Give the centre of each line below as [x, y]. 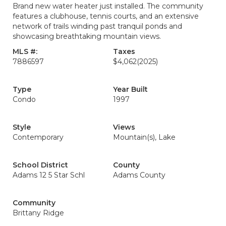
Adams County [139, 175]
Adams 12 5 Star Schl [49, 175]
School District [40, 165]
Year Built [130, 89]
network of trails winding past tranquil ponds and [97, 26]
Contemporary [38, 137]
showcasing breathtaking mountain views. [87, 36]
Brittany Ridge [38, 213]
